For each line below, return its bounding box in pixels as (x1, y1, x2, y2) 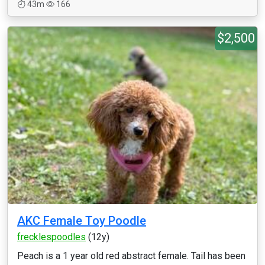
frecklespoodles (17, 231, 86, 243)
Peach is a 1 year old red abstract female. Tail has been (17, 250, 245, 261)
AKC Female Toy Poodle (17, 214, 146, 228)
